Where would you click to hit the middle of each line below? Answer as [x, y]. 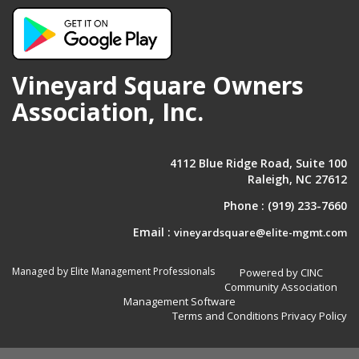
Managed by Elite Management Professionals [113, 272]
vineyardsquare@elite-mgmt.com [260, 233]
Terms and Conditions [226, 316]
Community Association [281, 287]
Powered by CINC [281, 273]
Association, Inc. [108, 112]
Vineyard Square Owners [158, 86]
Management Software [179, 302]
